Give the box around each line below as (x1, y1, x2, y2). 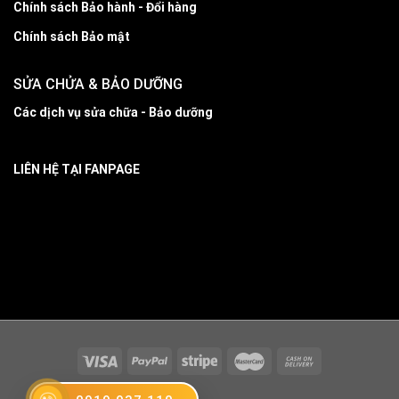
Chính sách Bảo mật (13, 29, 130, 45)
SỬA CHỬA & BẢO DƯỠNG (13, 76, 183, 94)
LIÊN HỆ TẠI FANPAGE (13, 161, 140, 176)
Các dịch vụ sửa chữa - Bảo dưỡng (13, 105, 213, 120)
